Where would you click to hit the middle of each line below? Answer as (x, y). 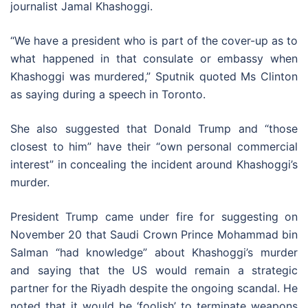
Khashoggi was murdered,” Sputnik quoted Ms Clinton (154, 77)
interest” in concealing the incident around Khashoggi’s (154, 165)
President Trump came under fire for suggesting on (154, 217)
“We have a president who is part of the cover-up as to (154, 41)
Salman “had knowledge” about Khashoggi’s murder (154, 253)
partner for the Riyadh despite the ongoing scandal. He (154, 288)
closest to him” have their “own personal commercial (154, 147)
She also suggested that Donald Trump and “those (154, 129)
